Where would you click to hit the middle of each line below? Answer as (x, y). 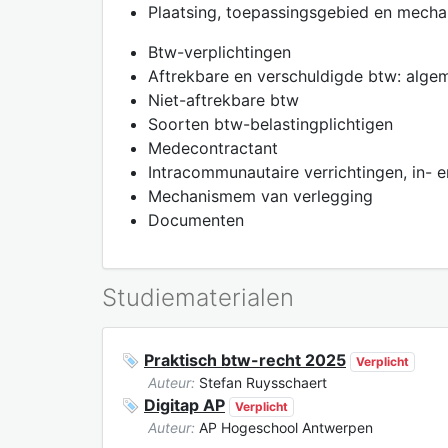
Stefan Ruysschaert (261, 382)
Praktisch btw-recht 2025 (245, 359)
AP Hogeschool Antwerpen (284, 427)
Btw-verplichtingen (219, 51)
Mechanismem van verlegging (260, 195)
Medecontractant (213, 147)
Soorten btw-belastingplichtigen (270, 123)
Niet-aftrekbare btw (223, 99)
